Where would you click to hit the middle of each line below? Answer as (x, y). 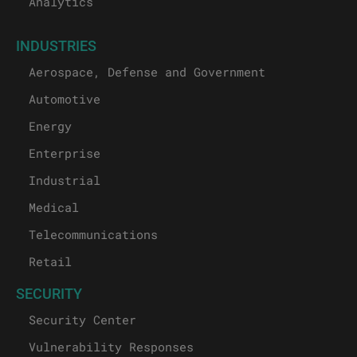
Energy (50, 126)
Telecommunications (93, 234)
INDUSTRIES (56, 45)
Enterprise (65, 153)
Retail (50, 261)
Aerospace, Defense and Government (147, 71)
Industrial (65, 180)
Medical (54, 207)
